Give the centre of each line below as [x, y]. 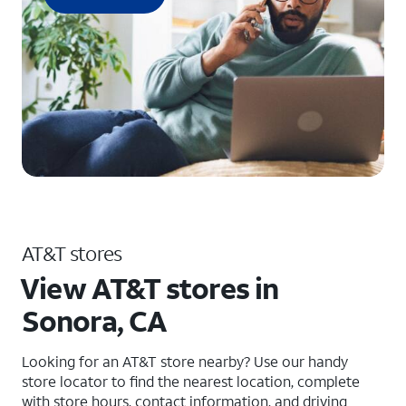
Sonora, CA [95, 321]
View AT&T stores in [150, 288]
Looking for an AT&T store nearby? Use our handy [185, 361]
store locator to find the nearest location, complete [191, 381]
